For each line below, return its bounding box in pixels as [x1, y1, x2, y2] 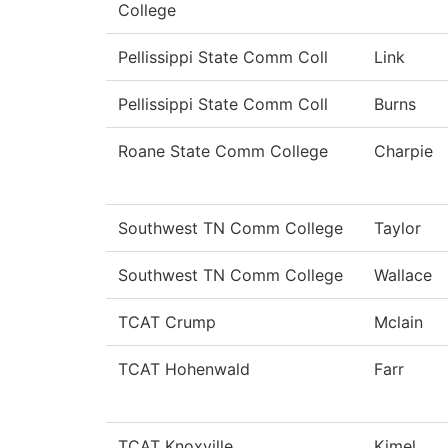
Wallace [374, 265, 432, 286]
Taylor [374, 218, 421, 239]
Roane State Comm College [118, 141, 328, 162]
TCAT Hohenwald [118, 359, 250, 380]
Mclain [374, 312, 423, 333]
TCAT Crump [118, 312, 216, 333]
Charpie [374, 141, 433, 162]
